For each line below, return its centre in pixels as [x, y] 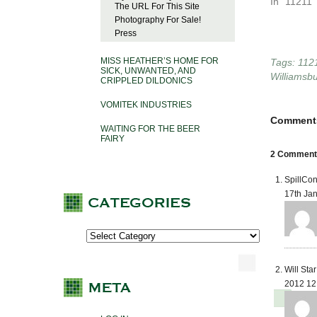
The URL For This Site [157, 7]
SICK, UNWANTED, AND [148, 71]
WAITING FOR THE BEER [150, 129]
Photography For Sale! [158, 20]
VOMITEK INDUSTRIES [146, 105]
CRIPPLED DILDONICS [146, 81]
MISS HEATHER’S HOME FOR [160, 61]
